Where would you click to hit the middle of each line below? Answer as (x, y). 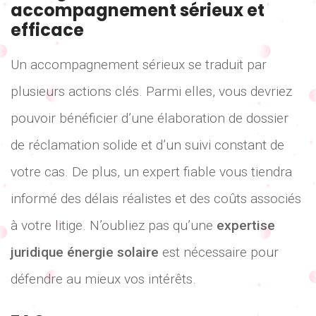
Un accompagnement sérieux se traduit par (139, 65)
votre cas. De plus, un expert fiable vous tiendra (151, 172)
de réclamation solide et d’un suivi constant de (147, 145)
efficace (47, 30)
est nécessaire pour (219, 253)
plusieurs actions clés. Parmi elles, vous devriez (151, 92)
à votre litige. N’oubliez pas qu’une (114, 226)
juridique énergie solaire (85, 253)
